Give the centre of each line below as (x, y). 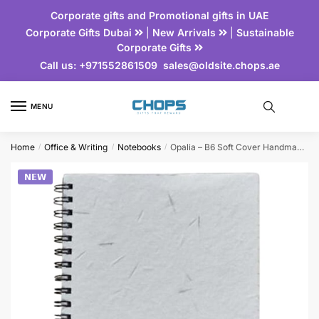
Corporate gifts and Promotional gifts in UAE (159, 16)
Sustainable (265, 33)
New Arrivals (185, 33)
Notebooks (139, 147)
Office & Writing (76, 147)
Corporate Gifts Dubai (80, 33)
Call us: (58, 65)
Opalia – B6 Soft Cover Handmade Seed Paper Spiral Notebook (234, 147)
